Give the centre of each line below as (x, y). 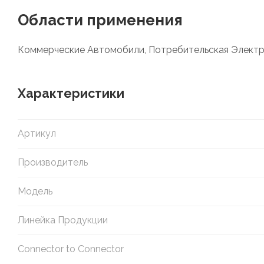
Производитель (53, 162)
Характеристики (71, 93)
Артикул (37, 133)
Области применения (100, 20)
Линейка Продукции (63, 220)
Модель (35, 191)
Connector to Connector (71, 249)
